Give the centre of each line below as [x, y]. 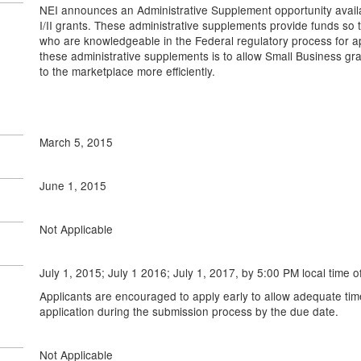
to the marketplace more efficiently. [127, 71]
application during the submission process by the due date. [189, 311]
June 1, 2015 [73, 185]
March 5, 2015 [76, 142]
